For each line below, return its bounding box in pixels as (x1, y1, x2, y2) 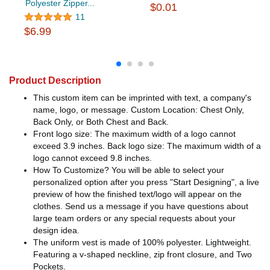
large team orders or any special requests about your (33, 213, 236, 224)
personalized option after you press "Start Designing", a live (33, 177, 259, 187)
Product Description (9, 75, 101, 86)
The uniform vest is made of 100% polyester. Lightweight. (33, 237, 251, 248)
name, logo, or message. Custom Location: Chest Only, (33, 105, 244, 115)
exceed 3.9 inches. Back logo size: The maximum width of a (33, 141, 261, 151)
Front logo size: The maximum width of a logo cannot (33, 129, 236, 139)
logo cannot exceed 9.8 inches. (33, 153, 152, 163)
